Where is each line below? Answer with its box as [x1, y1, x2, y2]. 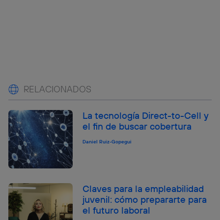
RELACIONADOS [24, 83, 92, 95]
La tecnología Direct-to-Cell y [82, 110, 209, 122]
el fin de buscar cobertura [82, 120, 192, 133]
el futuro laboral [82, 204, 151, 217]
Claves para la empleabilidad [82, 183, 204, 195]
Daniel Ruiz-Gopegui [82, 138, 132, 145]
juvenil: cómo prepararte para [82, 193, 207, 206]
